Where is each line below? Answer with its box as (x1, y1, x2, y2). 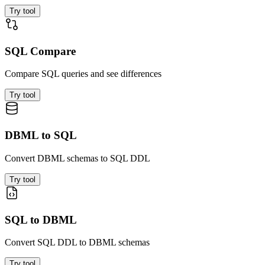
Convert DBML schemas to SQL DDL (5, 153, 150, 163)
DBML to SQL (5, 129, 77, 142)
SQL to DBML (5, 213, 77, 226)
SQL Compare (5, 44, 76, 57)
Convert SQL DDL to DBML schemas (5, 237, 150, 248)
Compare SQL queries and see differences (5, 69, 161, 79)
